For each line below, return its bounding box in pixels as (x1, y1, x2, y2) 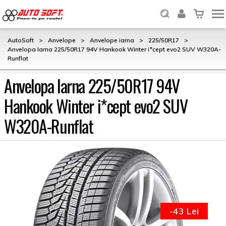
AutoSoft (8, 36, 34, 44)
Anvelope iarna (90, 36, 134, 44)
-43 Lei (169, 205, 199, 217)
